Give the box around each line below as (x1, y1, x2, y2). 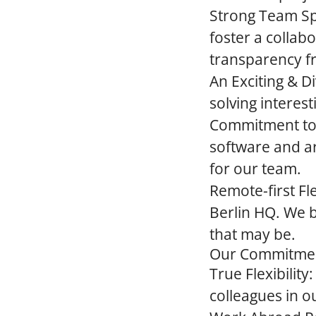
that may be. (209, 224, 296, 244)
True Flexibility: (209, 264, 313, 284)
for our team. (209, 159, 301, 178)
